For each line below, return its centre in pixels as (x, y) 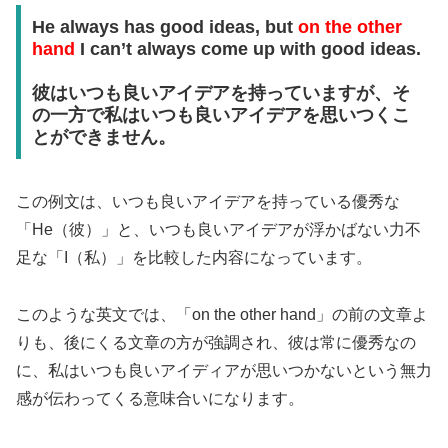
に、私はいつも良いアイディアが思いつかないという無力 (224, 370)
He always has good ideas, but (164, 27)
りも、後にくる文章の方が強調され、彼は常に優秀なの (216, 342)
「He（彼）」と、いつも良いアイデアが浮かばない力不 (218, 229)
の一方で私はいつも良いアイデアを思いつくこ (220, 115)
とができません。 (103, 137)
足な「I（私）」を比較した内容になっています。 (194, 257)
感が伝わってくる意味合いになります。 (160, 398)
